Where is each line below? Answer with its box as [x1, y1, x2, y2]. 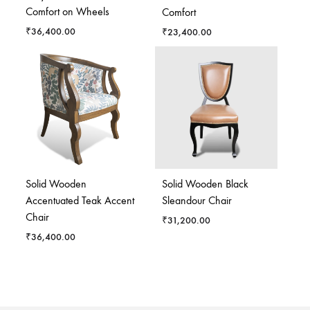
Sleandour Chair [162, 194, 232, 208]
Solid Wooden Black [162, 177, 248, 191]
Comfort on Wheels [26, 5, 109, 19]
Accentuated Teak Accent [26, 194, 134, 208]
